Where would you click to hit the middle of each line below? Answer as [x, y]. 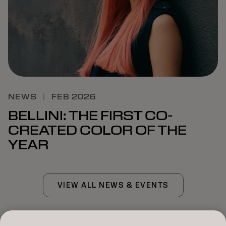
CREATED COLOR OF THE [97, 130]
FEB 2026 [74, 97]
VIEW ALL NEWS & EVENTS [113, 185]
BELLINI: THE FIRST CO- [91, 116]
